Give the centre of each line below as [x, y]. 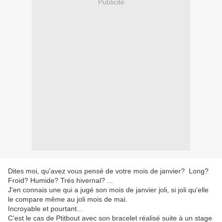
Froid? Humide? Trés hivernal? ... [60, 181]
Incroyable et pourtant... [45, 209]
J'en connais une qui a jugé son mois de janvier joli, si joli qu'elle [108, 190]
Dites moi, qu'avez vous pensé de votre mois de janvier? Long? [108, 171]
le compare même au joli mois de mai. [70, 199]
